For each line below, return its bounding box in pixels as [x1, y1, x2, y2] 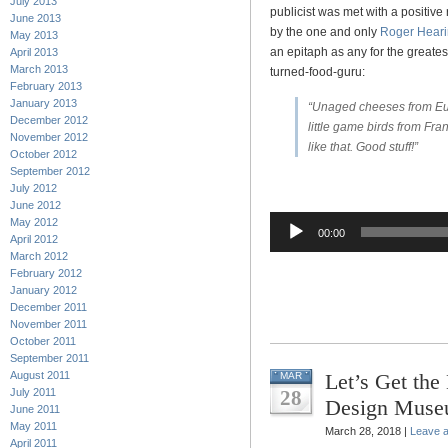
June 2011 [10, 403, 60, 415]
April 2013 [10, 46, 58, 58]
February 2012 [10, 267, 82, 279]
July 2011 [10, 386, 56, 398]
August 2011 [10, 369, 70, 381]
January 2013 [10, 97, 77, 109]
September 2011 [10, 352, 89, 364]
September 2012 [10, 165, 90, 177]
